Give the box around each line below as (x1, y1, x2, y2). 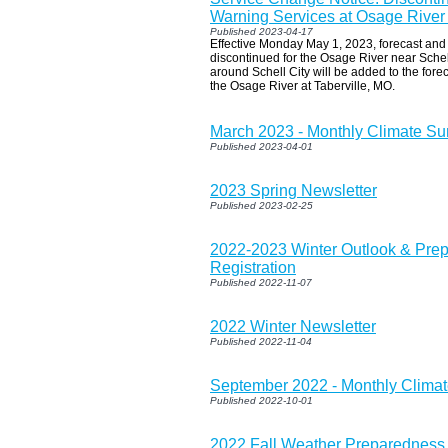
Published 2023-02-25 (210, 199, 313, 211)
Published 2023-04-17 (210, 25, 313, 37)
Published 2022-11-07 (210, 276, 312, 288)
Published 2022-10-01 (210, 394, 313, 406)
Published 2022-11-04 (210, 335, 312, 347)
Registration (210, 258, 296, 276)
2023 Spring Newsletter (210, 181, 377, 199)
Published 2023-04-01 (210, 140, 313, 152)
